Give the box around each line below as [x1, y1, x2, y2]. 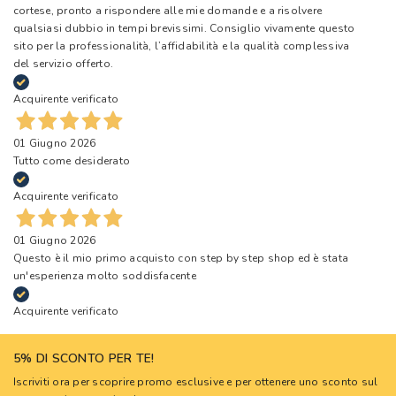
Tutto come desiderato [13, 153, 131, 168]
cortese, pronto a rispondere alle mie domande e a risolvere [13, 3, 323, 18]
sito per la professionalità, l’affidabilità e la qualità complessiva [13, 38, 350, 53]
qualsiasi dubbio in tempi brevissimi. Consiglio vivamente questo [13, 20, 355, 35]
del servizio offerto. [13, 56, 114, 71]
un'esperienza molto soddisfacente [13, 268, 196, 283]
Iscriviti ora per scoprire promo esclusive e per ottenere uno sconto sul [13, 375, 378, 390]
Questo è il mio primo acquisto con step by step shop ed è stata [13, 250, 349, 265]
